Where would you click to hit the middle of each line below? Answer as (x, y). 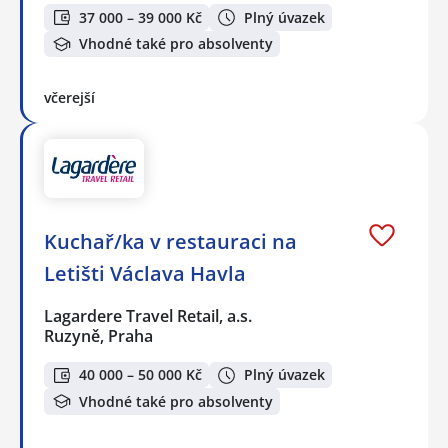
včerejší (69, 98)
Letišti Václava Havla (145, 273)
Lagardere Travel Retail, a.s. (149, 315)
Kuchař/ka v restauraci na (170, 241)
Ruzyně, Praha (98, 335)
